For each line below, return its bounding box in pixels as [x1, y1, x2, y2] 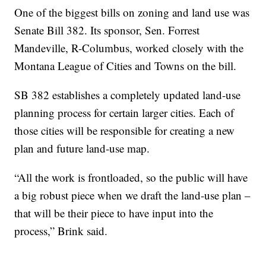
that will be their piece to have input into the [14, 205, 214, 220]
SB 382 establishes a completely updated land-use [14, 87, 241, 102]
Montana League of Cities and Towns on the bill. [14, 58, 237, 73]
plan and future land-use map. [14, 140, 150, 156]
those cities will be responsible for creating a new [14, 122, 235, 138]
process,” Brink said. [14, 223, 108, 238]
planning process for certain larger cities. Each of [14, 104, 235, 120]
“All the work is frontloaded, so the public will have [14, 169, 248, 185]
